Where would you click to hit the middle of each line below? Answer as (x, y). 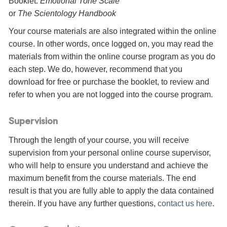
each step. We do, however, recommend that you (96, 69)
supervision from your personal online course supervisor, (110, 153)
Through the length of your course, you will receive (99, 140)
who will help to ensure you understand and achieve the (108, 165)
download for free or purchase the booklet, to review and (109, 82)
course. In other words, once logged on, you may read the (111, 44)
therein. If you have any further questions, (83, 203)
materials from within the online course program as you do (112, 57)
